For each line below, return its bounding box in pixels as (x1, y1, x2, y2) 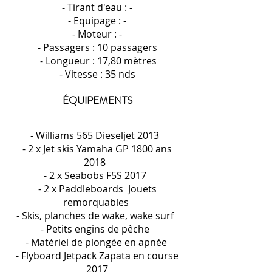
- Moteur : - (72, 27, 122, 41)
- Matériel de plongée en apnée (25, 236, 169, 249)
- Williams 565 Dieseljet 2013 (30, 129, 164, 142)
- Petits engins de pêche (40, 222, 154, 236)
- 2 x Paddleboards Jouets (38, 182, 157, 195)
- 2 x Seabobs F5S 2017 (43, 169, 151, 182)
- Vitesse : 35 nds (59, 67, 135, 81)
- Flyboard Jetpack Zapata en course (16, 249, 178, 262)
